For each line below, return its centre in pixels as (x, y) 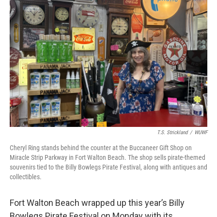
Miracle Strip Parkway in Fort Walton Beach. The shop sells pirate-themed (108, 157)
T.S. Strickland (172, 132)
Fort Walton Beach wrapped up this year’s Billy (97, 203)
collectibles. (26, 177)
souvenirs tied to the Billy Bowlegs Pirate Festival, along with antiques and (108, 167)
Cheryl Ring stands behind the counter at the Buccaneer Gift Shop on (101, 148)
